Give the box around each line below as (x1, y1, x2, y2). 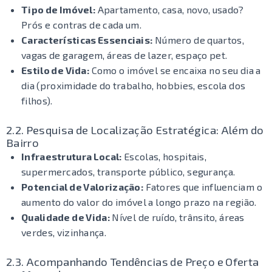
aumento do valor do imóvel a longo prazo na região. (21, 196, 257, 208)
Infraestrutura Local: (21, 151, 122, 162)
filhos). (21, 95, 53, 106)
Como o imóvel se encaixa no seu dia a (89, 64, 261, 76)
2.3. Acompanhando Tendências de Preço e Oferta (6, 254, 259, 268)
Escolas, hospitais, (121, 151, 207, 162)
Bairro (6, 135, 39, 149)
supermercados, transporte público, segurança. (21, 166, 236, 177)
